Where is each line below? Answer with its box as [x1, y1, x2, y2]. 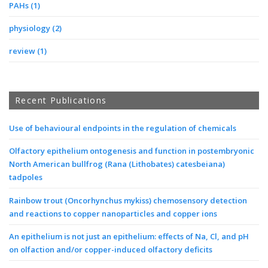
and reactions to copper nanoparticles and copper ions [9, 208, 217, 219]
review [9, 45, 37, 57]
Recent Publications [15, 94, 107, 106]
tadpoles [9, 172, 42, 183]
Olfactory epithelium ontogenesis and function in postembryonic [9, 145, 254, 157]
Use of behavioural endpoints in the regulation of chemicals [9, 122, 236, 133]
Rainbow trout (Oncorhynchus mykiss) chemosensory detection [9, 194, 247, 206]
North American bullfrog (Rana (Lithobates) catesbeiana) [9, 159, 225, 170]
